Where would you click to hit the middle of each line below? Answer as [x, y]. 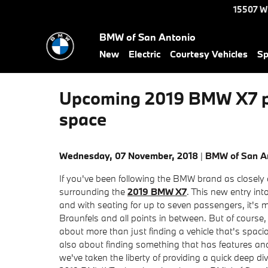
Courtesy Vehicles [209, 54]
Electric [144, 54]
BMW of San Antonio [147, 37]
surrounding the [93, 191]
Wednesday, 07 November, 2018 [129, 156]
